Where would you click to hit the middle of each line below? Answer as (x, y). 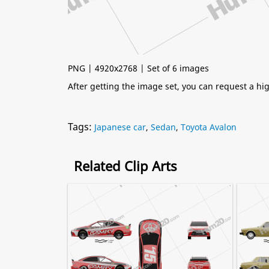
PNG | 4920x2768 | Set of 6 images (138, 68)
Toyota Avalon (209, 127)
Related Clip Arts (125, 166)
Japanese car (120, 127)
